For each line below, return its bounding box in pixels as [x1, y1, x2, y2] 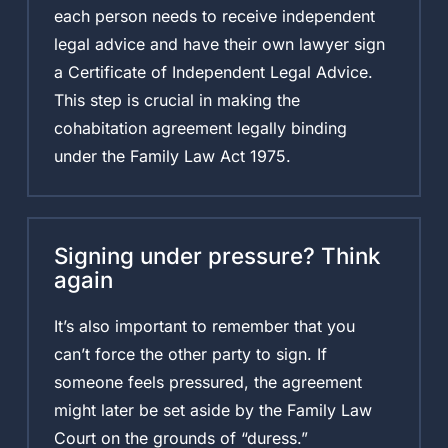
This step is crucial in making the [53, 89, 300, 110]
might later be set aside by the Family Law [53, 399, 372, 420]
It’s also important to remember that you [53, 315, 355, 336]
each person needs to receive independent [53, 5, 375, 26]
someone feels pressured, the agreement [53, 371, 362, 392]
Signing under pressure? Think [53, 241, 381, 269]
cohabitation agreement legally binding [53, 117, 347, 138]
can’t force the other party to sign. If [53, 343, 327, 364]
